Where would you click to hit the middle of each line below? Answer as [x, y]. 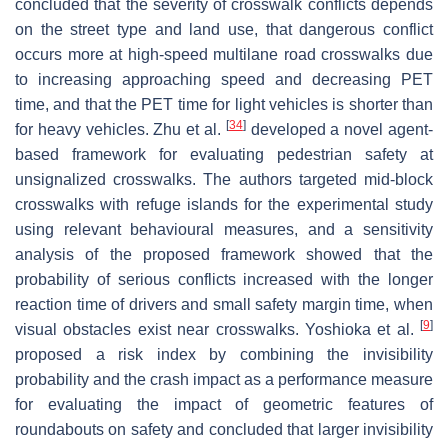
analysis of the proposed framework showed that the [224, 254]
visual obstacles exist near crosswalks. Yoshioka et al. [217, 329]
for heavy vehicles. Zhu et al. [120, 129]
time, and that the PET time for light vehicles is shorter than [224, 104]
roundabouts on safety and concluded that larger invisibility [224, 429]
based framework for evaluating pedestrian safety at [224, 154]
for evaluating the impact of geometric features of [224, 404]
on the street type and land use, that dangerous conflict [224, 29]
